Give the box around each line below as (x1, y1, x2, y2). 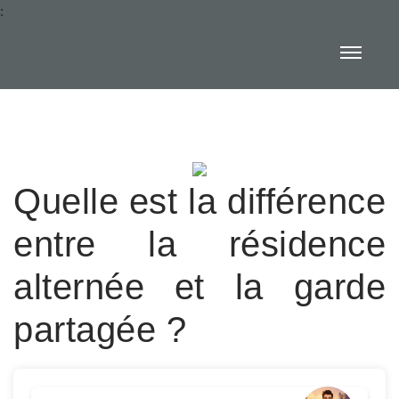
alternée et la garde (13, 267, 386, 306)
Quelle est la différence (13, 182, 386, 221)
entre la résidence (13, 224, 386, 264)
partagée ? (13, 310, 186, 349)
